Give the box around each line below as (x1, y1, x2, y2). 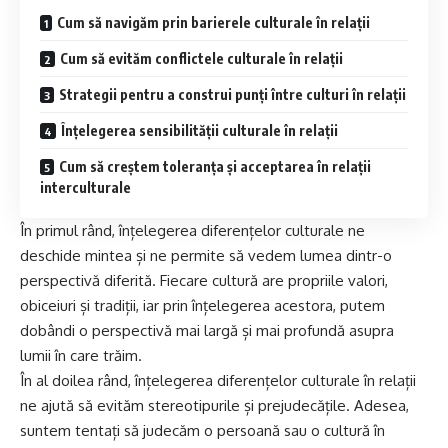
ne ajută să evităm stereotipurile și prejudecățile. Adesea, (20, 395, 409, 415)
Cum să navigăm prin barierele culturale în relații (57, 13, 370, 31)
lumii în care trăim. (20, 345, 142, 365)
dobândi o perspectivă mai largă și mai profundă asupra (20, 320, 394, 340)
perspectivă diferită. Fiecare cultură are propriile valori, (20, 270, 388, 290)
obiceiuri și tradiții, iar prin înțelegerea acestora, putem (20, 295, 385, 315)
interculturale (40, 178, 131, 196)
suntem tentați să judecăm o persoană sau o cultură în (20, 420, 385, 440)
